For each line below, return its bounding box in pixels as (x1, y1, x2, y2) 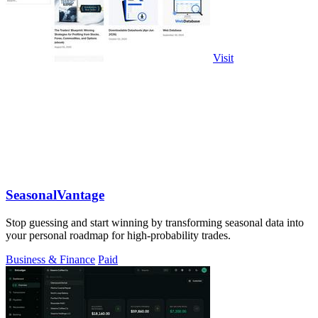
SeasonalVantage (6, 187, 104, 202)
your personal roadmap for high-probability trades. (6, 229, 231, 241)
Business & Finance (6, 253, 95, 265)
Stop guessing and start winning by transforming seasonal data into (6, 216, 304, 229)
